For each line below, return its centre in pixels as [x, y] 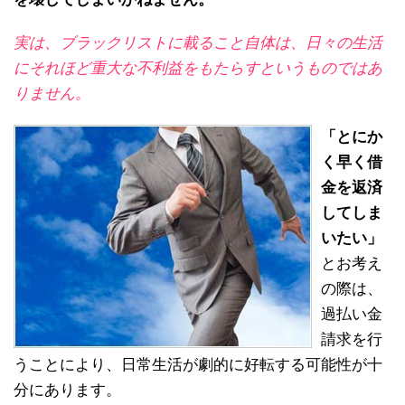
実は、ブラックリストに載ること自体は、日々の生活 [198, 43]
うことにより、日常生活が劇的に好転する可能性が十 [198, 365]
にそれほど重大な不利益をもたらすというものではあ [198, 69]
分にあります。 [67, 391]
